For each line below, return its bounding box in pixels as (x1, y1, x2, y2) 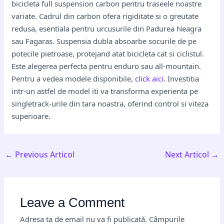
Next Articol (164, 149, 211, 160)
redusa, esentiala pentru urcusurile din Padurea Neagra (11, 23, 202, 33)
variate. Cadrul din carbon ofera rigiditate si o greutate (11, 11, 199, 21)
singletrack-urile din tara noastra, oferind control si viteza (11, 98, 209, 108)
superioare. (11, 111, 51, 121)
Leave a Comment (20, 195, 125, 209)
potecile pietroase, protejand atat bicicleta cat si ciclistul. (11, 48, 204, 58)
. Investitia (163, 73, 199, 83)
